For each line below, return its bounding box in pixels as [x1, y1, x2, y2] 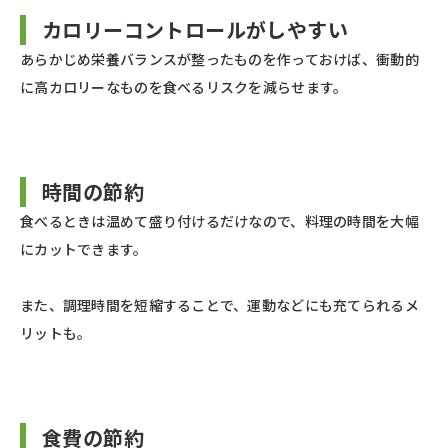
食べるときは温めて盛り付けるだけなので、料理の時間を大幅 [20, 211, 419, 232]
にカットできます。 [20, 239, 148, 260]
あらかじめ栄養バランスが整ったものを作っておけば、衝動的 [20, 49, 419, 70]
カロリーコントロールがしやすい [42, 15, 348, 45]
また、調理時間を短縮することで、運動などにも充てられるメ [20, 295, 419, 316]
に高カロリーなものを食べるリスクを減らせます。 [20, 77, 348, 98]
